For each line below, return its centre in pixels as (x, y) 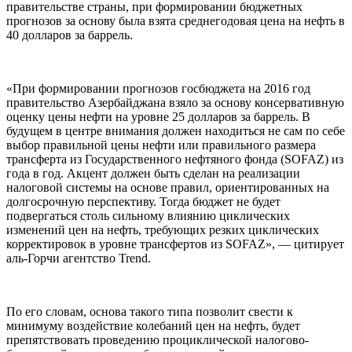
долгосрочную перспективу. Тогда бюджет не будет (143, 202)
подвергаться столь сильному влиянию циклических (148, 216)
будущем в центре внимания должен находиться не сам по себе (176, 131)
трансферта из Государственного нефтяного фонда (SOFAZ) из (175, 159)
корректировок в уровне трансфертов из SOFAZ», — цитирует (175, 244)
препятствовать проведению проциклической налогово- (158, 340)
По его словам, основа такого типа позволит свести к (150, 312)
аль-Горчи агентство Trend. (79, 258)
